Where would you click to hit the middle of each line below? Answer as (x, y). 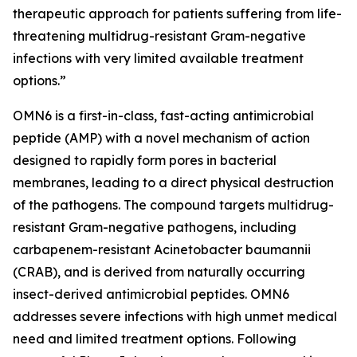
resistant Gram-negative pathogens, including (155, 227)
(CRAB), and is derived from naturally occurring (159, 272)
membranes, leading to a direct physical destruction (173, 182)
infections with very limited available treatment (158, 58)
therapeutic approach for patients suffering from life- (177, 14)
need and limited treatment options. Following (155, 339)
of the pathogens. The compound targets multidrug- (173, 205)
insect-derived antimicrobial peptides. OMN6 (151, 294)
